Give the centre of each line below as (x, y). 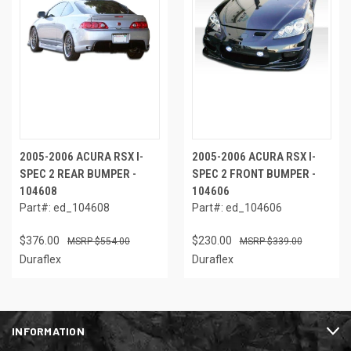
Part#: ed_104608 (65, 208)
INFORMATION (48, 331)
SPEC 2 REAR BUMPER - (78, 174)
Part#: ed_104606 (237, 208)
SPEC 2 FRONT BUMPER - (253, 174)
